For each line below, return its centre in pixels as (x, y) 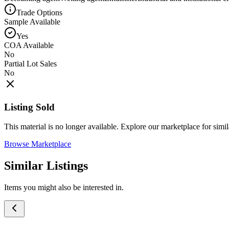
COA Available (29, 45)
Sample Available (32, 21)
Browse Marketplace (38, 144)
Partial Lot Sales (30, 63)
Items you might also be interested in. (64, 188)
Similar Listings (46, 166)
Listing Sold (29, 107)
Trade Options (39, 12)
